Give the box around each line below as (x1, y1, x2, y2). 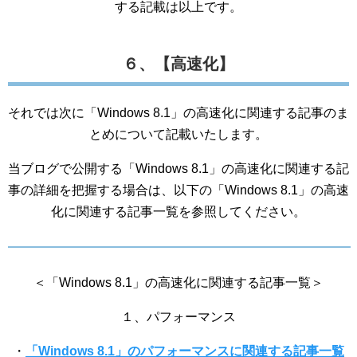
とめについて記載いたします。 (89, 127, 268, 141)
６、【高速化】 (123, 55, 234, 73)
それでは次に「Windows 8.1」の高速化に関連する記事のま (8, 106, 349, 120)
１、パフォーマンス (121, 310, 236, 324)
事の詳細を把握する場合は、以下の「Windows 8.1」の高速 (8, 183, 349, 197)
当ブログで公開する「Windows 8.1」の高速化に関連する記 (8, 162, 349, 175)
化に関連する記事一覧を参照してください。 (51, 205, 306, 218)
